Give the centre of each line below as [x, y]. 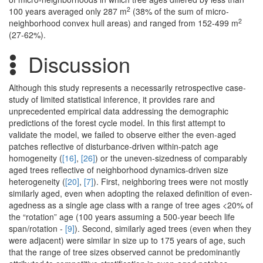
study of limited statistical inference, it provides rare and [112, 100]
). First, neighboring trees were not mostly [171, 182]
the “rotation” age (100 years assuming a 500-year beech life [122, 217]
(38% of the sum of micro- [180, 11]
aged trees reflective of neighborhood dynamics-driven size [119, 170]
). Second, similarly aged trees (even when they [163, 229]
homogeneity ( [36, 158]
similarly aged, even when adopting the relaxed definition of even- [131, 193]
